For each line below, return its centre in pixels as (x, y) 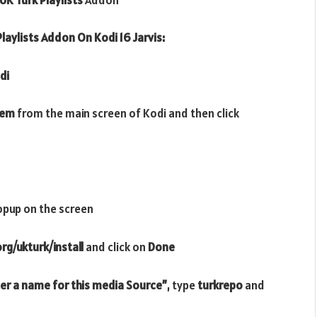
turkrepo (220, 285)
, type (182, 285)
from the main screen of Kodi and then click (127, 114)
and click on (117, 247)
